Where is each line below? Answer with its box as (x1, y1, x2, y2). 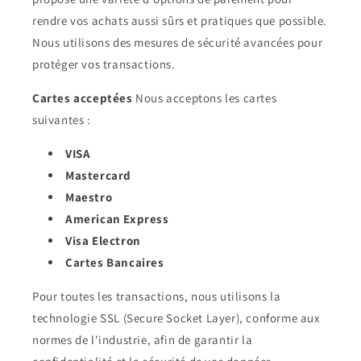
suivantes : (32, 112, 91, 127)
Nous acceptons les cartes (135, 90, 277, 106)
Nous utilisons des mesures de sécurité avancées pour (32, 35, 323, 50)
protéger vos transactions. (32, 56, 176, 72)
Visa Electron (65, 233, 141, 248)
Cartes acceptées (32, 90, 136, 106)
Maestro (65, 189, 113, 205)
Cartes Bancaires (65, 255, 164, 270)
